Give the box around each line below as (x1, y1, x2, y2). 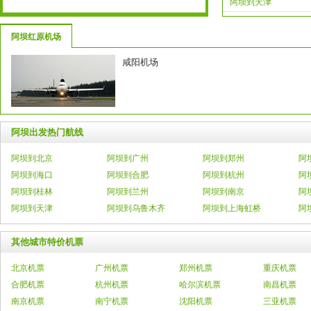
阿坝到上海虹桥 (203, 203, 261, 213)
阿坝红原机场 (11, 32, 61, 42)
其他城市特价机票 (11, 237, 83, 247)
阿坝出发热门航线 (11, 127, 83, 137)
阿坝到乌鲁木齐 (107, 203, 165, 213)
